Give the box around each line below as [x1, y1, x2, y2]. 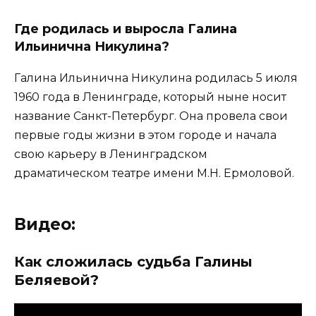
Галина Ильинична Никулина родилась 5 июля [14, 71, 298, 85]
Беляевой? [14, 272, 99, 289]
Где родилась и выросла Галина [14, 21, 237, 37]
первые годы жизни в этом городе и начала [14, 128, 276, 142]
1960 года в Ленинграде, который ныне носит [14, 90, 286, 104]
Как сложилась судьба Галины [14, 253, 253, 271]
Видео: [14, 214, 75, 235]
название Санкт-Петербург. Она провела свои [14, 109, 288, 123]
